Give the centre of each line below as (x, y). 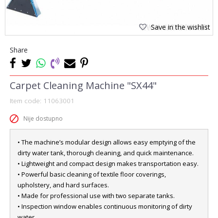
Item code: (27, 101)
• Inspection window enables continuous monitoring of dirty (105, 206)
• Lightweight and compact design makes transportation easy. (108, 163)
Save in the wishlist (181, 27)
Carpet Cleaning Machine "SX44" (83, 85)
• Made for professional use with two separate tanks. (96, 196)
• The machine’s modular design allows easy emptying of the (107, 142)
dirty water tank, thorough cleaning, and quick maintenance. (106, 153)
